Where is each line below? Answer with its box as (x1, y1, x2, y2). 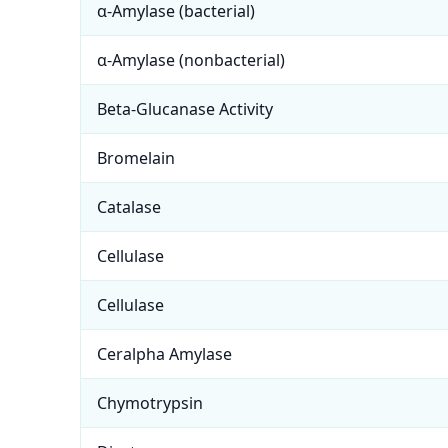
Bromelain (97, 147, 175, 169)
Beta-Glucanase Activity (97, 98, 273, 120)
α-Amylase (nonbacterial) (97, 49, 285, 71)
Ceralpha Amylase (97, 343, 232, 365)
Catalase (97, 196, 161, 218)
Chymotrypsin (97, 392, 203, 414)
